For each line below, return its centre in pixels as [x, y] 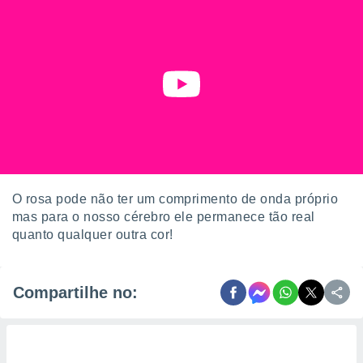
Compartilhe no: [75, 292]
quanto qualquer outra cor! [93, 235]
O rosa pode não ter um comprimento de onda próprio [175, 199]
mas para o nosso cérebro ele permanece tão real [164, 217]
